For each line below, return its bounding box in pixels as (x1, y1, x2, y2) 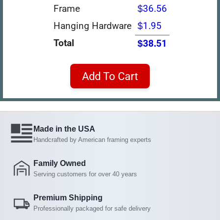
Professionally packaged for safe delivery (33, 204, 151, 212)
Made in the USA (33, 124, 95, 133)
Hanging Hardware (53, 20, 132, 31)
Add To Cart (82, 69, 138, 82)
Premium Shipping (33, 193, 103, 202)
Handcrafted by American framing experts (33, 136, 151, 143)
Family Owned (33, 159, 86, 167)
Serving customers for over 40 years (33, 170, 137, 178)
